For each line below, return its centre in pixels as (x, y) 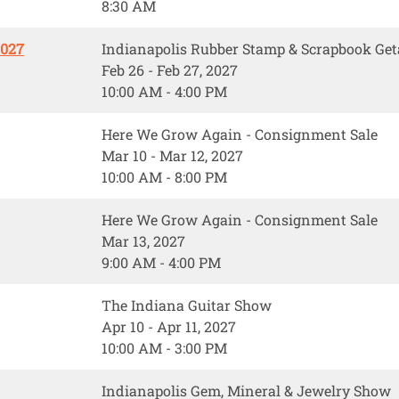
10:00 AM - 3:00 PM (164, 348)
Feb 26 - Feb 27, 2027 (170, 70)
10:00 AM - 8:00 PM (164, 177)
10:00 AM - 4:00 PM (164, 92)
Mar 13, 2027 (143, 241)
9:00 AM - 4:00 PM (161, 263)
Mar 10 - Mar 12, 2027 (172, 156)
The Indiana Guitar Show (187, 305)
